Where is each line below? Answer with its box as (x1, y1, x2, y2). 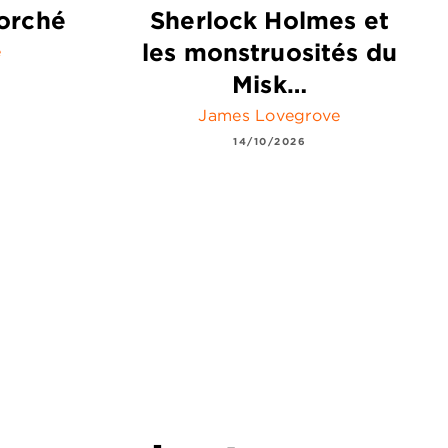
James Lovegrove (198, 104, 341, 125)
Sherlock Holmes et (150, 4, 389, 35)
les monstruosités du (141, 36, 398, 67)
